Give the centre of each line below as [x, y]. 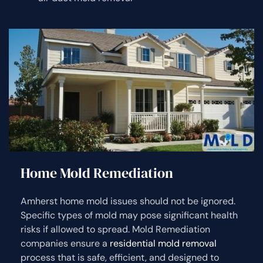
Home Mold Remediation [97, 173]
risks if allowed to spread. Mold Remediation [115, 229]
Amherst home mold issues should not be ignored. [128, 201]
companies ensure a [65, 243]
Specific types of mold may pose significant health [129, 215]
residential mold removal [163, 243]
